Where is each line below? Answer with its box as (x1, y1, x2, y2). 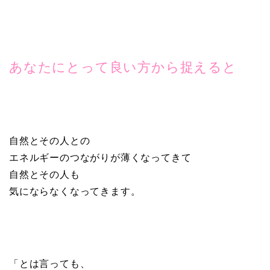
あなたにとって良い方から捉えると (9, 60, 237, 75)
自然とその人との (9, 136, 90, 146)
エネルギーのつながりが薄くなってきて (9, 152, 192, 163)
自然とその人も (9, 169, 80, 180)
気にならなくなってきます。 (9, 186, 141, 197)
